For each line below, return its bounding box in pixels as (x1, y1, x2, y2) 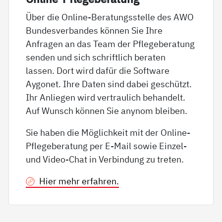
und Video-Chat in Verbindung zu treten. (26, 153, 184, 165)
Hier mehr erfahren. (39, 175, 119, 187)
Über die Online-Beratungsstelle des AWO (26, 10, 194, 23)
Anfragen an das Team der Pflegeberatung (26, 37, 195, 50)
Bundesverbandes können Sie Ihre (26, 24, 163, 36)
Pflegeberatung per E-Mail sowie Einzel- (26, 139, 187, 152)
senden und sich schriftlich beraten (26, 51, 166, 63)
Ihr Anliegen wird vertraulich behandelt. (26, 91, 186, 103)
